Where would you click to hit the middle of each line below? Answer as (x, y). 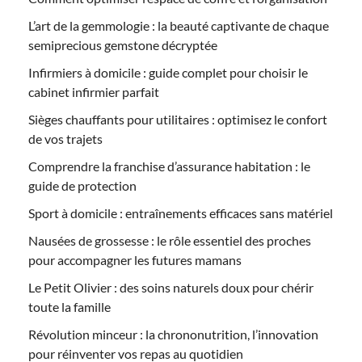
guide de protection (82, 185)
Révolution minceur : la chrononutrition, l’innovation (173, 334)
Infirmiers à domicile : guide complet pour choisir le (168, 72)
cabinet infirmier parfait (94, 91)
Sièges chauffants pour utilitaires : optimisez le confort (178, 119)
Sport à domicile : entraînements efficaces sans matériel (181, 213)
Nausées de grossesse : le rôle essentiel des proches (170, 240)
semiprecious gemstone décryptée (123, 44)
